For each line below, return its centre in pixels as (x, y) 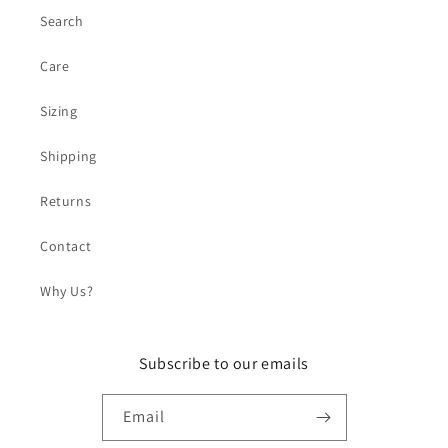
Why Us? (67, 290)
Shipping (68, 155)
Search (62, 20)
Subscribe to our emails (224, 363)
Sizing (59, 110)
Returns (66, 200)
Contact (66, 245)
